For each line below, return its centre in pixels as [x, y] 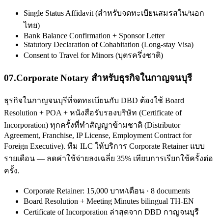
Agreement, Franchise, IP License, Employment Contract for [98, 135]
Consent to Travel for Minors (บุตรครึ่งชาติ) [93, 55]
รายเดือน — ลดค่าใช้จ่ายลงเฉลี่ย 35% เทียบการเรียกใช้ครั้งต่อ [109, 158]
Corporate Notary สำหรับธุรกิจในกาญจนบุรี [104, 78]
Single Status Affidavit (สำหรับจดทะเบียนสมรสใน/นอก [114, 13]
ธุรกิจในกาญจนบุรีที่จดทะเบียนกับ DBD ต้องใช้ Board [94, 100]
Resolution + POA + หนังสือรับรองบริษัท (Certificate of [93, 112]
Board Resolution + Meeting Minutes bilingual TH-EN [109, 201]
